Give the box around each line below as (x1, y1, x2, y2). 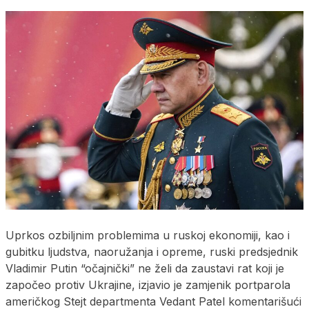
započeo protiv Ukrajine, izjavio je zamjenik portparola (6, 277, 290, 292)
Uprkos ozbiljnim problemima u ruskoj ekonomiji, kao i (6, 228, 290, 242)
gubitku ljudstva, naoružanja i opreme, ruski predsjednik (6, 244, 298, 259)
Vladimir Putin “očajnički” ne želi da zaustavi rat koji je (6, 261, 284, 275)
